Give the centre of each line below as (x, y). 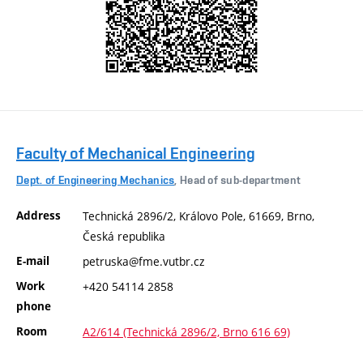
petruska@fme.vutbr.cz (143, 262)
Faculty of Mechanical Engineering (136, 154)
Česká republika (124, 237)
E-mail (33, 261)
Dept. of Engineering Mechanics (96, 179)
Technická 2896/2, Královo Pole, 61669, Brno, (199, 216)
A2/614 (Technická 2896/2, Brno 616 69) (186, 332)
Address (38, 216)
